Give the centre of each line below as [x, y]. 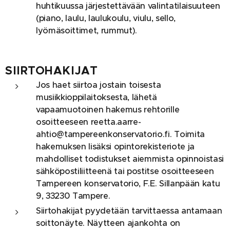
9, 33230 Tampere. [73, 196]
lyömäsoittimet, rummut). [87, 31]
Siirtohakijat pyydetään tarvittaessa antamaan [129, 211]
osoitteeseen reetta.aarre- [89, 122]
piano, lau [58, 18]
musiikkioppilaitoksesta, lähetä [97, 97]
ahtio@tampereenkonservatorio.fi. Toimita [120, 134]
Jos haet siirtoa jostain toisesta [99, 85]
